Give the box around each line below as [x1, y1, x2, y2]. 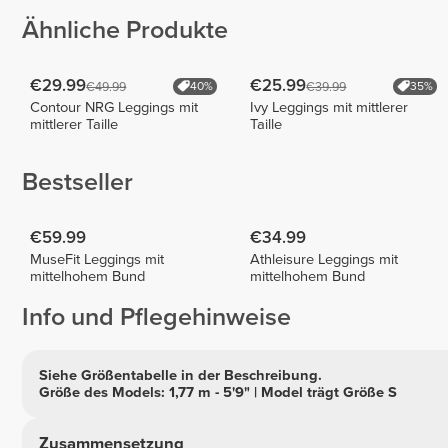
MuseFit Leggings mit [30, 250, 165, 268]
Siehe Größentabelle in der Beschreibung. [38, 366, 322, 384]
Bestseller [22, 167, 133, 198]
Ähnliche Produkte [22, 15, 228, 46]
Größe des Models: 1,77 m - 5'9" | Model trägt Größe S [38, 383, 397, 401]
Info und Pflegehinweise [22, 302, 291, 333]
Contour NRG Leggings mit [30, 98, 199, 116]
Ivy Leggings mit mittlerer [250, 98, 409, 116]
